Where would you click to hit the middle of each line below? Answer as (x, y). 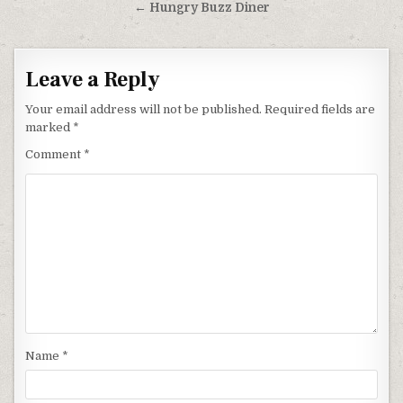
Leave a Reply (93, 80)
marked (49, 128)
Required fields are (320, 110)
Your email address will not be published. (144, 110)
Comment (55, 155)
